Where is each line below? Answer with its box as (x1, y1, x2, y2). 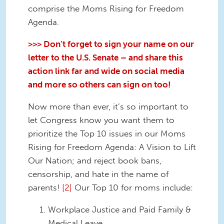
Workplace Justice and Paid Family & (48, 204, 191, 214)
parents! (28, 182, 62, 192)
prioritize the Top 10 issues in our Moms (28, 128, 185, 138)
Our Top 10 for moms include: (72, 182, 195, 192)
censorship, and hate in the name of (28, 168, 168, 179)
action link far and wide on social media (28, 65, 184, 76)
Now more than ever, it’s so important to (28, 101, 188, 111)
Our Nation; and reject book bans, (28, 155, 161, 165)
